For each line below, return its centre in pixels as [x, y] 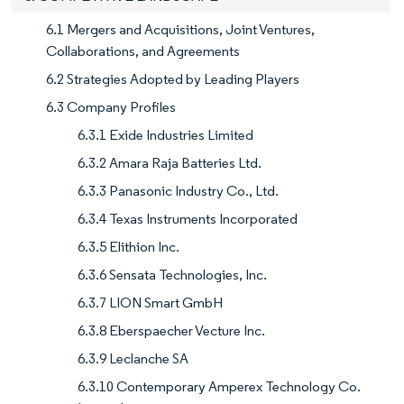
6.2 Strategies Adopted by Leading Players [173, 78]
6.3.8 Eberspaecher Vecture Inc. [171, 330]
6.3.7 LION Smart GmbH [150, 302]
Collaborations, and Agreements [143, 50]
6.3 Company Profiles [111, 106]
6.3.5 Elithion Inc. [129, 246]
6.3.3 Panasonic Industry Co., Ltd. [178, 190]
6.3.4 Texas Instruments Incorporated [188, 218]
